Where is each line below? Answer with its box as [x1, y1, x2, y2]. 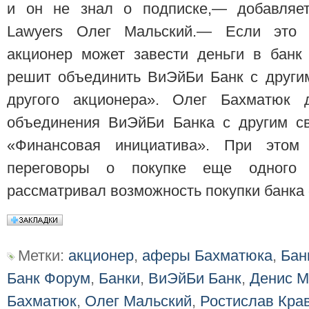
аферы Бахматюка [141, 247, 272, 265]
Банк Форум [7, 270, 90, 288]
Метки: [17, 247, 68, 265]
